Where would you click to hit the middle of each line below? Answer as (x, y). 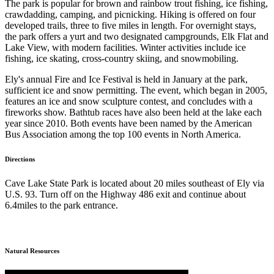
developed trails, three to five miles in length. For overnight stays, (131, 26)
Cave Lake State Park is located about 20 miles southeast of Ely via (135, 183)
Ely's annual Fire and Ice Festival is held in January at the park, (126, 80)
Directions (20, 159)
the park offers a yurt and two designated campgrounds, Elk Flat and (137, 37)
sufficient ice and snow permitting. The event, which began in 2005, (136, 91)
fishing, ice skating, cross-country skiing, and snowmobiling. (122, 59)
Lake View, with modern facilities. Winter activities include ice (125, 48)
